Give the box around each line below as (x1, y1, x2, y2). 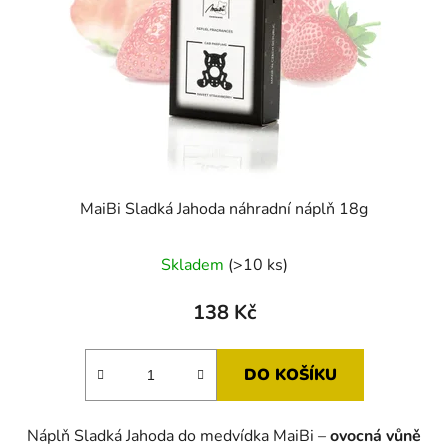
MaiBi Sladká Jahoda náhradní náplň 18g (80, 198, 368, 221)
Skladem (160, 254, 228, 277)
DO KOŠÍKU (243, 364, 337, 387)
